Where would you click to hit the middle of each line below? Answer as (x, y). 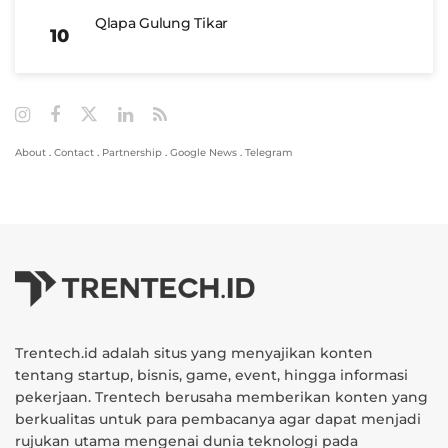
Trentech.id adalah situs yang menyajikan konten (194, 352)
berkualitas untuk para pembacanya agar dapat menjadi (218, 418)
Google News (203, 152)
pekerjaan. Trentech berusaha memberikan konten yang (221, 396)
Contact (74, 152)
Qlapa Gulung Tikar (161, 22)
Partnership (132, 152)
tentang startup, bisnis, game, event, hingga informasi (211, 374)
